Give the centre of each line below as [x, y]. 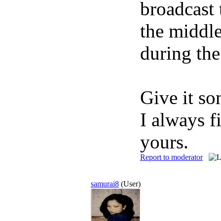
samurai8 [105, 184]
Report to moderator [171, 157]
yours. [164, 142]
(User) [131, 184]
